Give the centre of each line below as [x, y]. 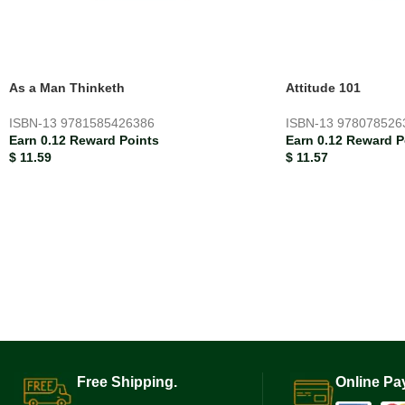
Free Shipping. [127, 382]
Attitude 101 [323, 87]
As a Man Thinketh [67, 87]
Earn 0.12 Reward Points [84, 140]
